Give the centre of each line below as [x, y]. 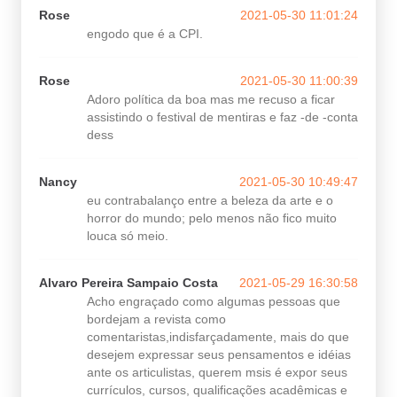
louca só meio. [128, 236]
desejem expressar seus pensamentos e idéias [219, 354]
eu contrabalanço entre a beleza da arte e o [210, 200]
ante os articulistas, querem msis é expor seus [217, 372]
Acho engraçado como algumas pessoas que [214, 301]
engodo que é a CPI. [145, 34]
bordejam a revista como [156, 319]
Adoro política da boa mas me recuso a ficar [211, 99]
